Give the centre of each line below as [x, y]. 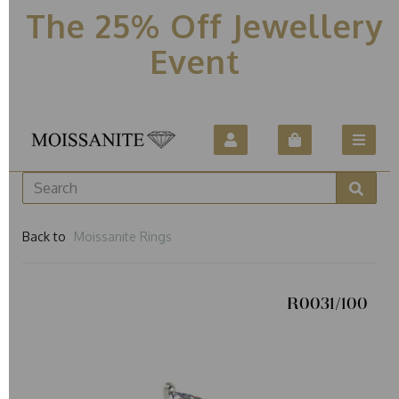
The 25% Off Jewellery [199, 25]
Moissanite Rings [123, 236]
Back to [44, 236]
